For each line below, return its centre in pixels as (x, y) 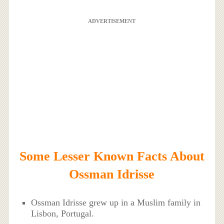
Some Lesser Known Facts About (112, 156)
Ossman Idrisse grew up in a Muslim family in (116, 202)
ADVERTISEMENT (112, 21)
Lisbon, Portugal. (63, 213)
